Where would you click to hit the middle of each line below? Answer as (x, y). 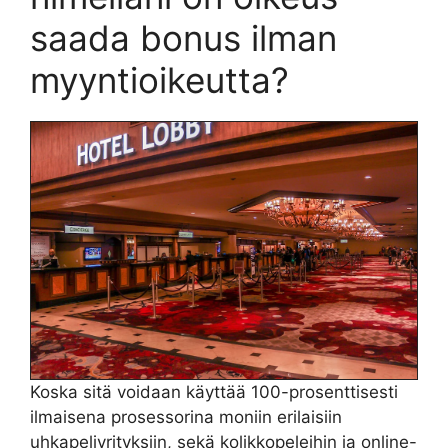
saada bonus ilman (183, 38)
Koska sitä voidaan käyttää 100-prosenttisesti (214, 392)
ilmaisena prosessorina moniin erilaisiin (186, 417)
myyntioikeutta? (159, 80)
